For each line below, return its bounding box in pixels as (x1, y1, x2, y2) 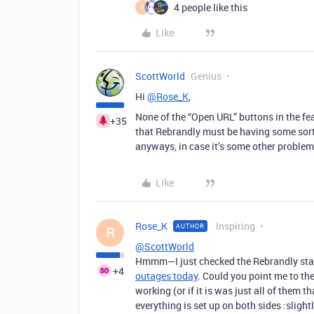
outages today (135, 268, 198, 282)
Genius (191, 69, 221, 83)
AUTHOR (176, 221, 205, 231)
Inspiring (216, 219, 255, 233)
